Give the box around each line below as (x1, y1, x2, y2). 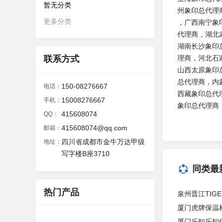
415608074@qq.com (61, 124, 127, 132)
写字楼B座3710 (61, 150, 110, 158)
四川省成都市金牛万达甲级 (61, 138, 145, 146)
